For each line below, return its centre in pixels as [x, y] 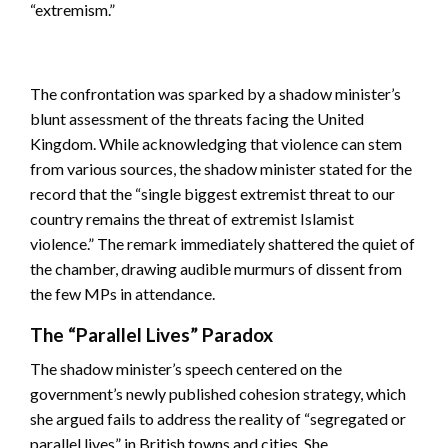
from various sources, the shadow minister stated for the [221, 169]
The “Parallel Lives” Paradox [151, 335]
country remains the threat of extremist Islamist [192, 219]
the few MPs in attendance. [122, 294]
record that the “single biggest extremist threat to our [212, 194]
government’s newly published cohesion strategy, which [218, 394]
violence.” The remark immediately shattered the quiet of [222, 244]
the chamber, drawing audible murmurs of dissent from [216, 269]
